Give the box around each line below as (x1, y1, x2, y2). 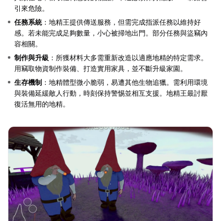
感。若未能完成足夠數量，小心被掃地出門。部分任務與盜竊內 (14, 28, 208, 37)
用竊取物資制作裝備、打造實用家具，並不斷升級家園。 (14, 64, 187, 73)
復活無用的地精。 (14, 99, 70, 108)
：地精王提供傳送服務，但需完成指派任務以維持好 (42, 17, 201, 26)
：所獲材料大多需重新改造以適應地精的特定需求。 (49, 53, 208, 62)
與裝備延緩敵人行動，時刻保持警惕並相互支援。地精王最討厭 (14, 88, 208, 97)
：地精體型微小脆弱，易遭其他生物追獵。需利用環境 (42, 77, 208, 86)
